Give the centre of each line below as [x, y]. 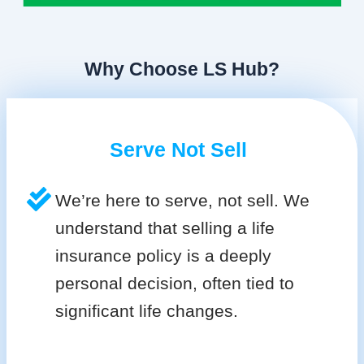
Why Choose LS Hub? [182, 69]
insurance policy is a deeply [163, 256]
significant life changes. [146, 311]
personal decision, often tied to [174, 284]
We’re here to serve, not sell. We [182, 201]
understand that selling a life [165, 228]
